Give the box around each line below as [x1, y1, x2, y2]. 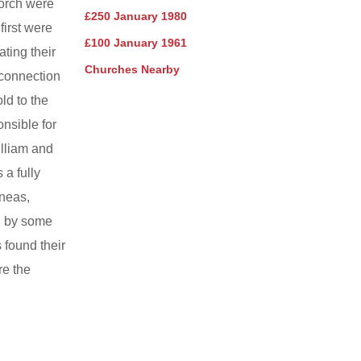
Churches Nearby [84, 62, 180, 76]
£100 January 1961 [84, 35, 187, 49]
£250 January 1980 [84, 9, 187, 23]
